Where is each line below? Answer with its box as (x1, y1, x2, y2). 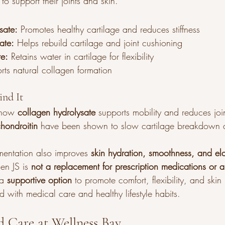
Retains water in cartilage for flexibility (8, 50, 154, 62)
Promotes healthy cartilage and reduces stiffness (18, 23, 200, 35)
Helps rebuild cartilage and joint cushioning (14, 37, 182, 49)
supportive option (7, 174, 72, 186)
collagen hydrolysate (18, 106, 95, 118)
